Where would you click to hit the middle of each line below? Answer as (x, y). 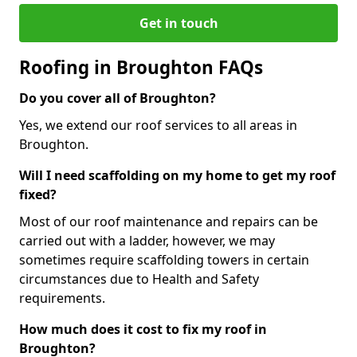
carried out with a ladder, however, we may (147, 240)
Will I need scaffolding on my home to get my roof (177, 175)
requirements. (62, 298)
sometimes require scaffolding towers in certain (164, 259)
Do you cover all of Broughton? (118, 98)
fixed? (38, 194)
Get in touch (178, 23)
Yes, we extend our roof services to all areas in (158, 125)
